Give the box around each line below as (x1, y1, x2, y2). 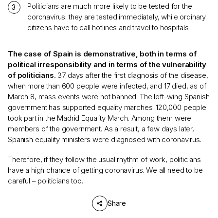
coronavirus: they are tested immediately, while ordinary (27, 12, 206, 21)
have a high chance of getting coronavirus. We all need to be (8, 165, 203, 175)
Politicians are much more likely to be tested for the (27, 1, 192, 11)
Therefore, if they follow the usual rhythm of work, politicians (8, 155, 201, 164)
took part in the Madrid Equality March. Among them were (8, 113, 192, 123)
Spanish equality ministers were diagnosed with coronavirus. (8, 135, 201, 144)
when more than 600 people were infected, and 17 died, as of (8, 81, 206, 91)
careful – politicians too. (8, 176, 83, 185)
